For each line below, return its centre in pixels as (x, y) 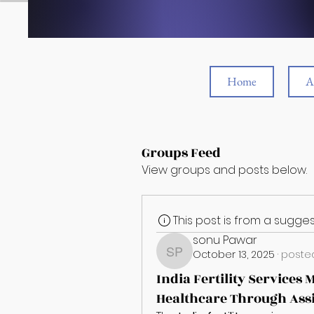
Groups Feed (181, 153)
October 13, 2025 (234, 254)
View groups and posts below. (224, 170)
